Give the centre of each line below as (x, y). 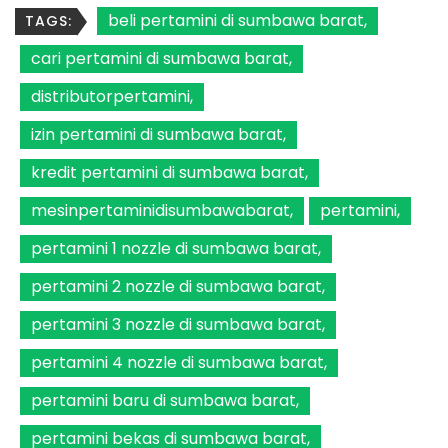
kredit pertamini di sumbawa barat (168, 173)
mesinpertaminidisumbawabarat (160, 211)
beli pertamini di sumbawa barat (236, 21)
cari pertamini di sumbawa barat (160, 59)
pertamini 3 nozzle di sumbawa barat (176, 325)
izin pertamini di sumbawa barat (157, 135)
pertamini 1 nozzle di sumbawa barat (174, 249)
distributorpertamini (110, 97)
